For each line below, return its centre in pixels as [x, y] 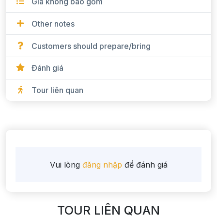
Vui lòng [65, 165]
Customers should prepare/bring [91, 46]
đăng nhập [102, 165]
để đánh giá [146, 165]
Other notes [53, 23]
